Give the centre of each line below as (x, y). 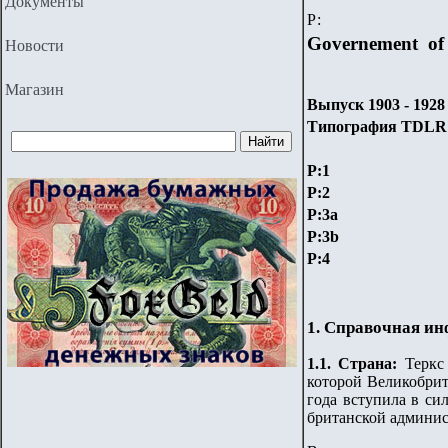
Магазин (34, 89)
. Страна (360, 364)
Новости (34, 45)
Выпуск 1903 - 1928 (376, 104)
